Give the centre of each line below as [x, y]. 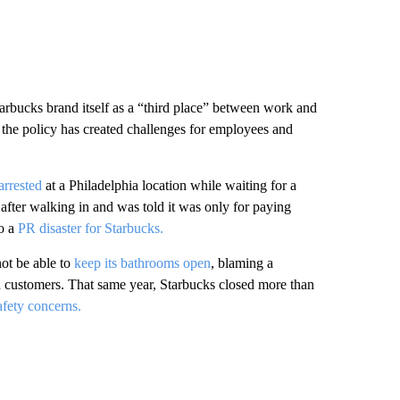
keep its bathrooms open [142, 263]
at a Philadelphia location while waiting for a [169, 185]
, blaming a [242, 263]
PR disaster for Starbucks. [90, 228]
